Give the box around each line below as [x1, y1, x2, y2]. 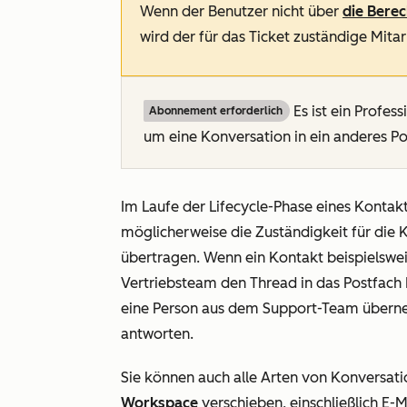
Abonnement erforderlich [149, 104, 283, 117]
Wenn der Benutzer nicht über [140, 3, 342, 20]
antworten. [121, 325, 194, 342]
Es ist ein [290, 103, 354, 120]
